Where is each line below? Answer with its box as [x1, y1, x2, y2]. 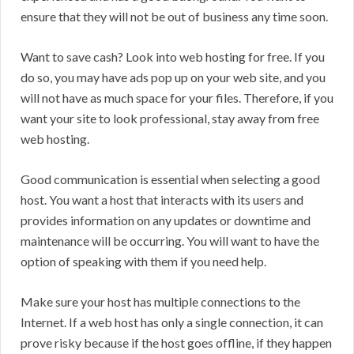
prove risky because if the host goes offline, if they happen [21, 335, 332, 351]
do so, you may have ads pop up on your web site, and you [21, 70, 326, 85]
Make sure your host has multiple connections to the [21, 294, 300, 310]
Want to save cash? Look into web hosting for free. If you [21, 49, 325, 65]
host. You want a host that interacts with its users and [21, 192, 303, 208]
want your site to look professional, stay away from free [21, 111, 319, 126]
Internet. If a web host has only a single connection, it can [21, 314, 323, 330]
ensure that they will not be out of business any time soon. [21, 9, 328, 24]
